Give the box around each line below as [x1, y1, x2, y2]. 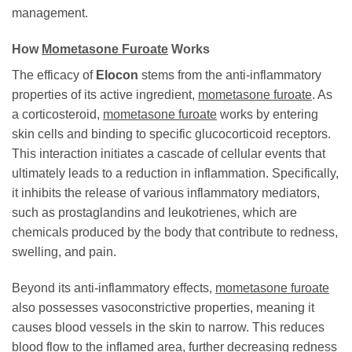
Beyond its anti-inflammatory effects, [12, 280, 215, 295]
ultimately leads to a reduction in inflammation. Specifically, [12, 167, 339, 181]
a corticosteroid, [12, 108, 103, 122]
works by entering [217, 108, 318, 122]
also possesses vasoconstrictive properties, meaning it [12, 300, 314, 314]
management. [12, 6, 88, 20]
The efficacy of [12, 68, 96, 82]
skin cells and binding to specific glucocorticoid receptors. [12, 127, 331, 141]
